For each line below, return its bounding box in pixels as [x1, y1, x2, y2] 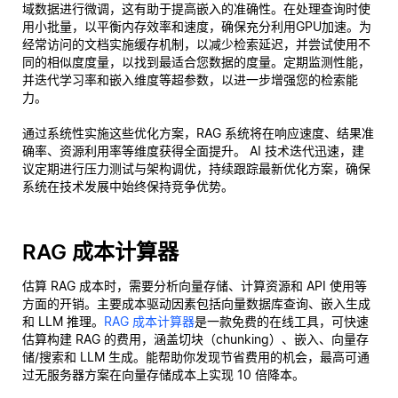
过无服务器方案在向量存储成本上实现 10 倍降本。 [22, 367, 305, 382]
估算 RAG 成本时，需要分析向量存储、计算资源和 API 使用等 [22, 278, 367, 293]
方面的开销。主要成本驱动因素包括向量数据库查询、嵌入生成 [22, 296, 370, 311]
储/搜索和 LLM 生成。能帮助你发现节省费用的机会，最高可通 [22, 349, 370, 364]
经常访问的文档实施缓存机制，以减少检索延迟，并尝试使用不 [22, 36, 370, 52]
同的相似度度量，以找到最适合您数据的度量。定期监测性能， [22, 54, 370, 69]
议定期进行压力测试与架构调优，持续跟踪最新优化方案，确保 [22, 161, 370, 176]
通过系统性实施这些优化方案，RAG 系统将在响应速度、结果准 [22, 125, 374, 140]
